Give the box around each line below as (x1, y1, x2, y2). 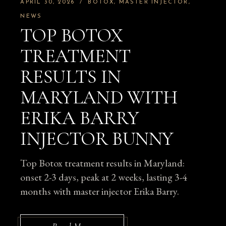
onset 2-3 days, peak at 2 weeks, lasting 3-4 (20, 171, 188, 184)
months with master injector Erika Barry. (20, 185, 180, 198)
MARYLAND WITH (20, 86, 178, 109)
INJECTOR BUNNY (20, 127, 174, 151)
